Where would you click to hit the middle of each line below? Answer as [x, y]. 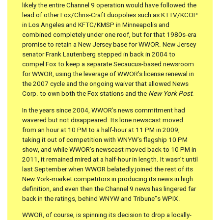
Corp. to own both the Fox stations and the [85, 94]
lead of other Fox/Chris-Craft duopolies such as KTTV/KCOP [110, 15]
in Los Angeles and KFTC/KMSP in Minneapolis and [96, 25]
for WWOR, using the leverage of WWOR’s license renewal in [108, 74]
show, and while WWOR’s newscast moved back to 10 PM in [109, 150]
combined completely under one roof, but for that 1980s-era [109, 35]
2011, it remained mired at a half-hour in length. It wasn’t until [110, 159]
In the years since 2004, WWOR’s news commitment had [104, 110]
